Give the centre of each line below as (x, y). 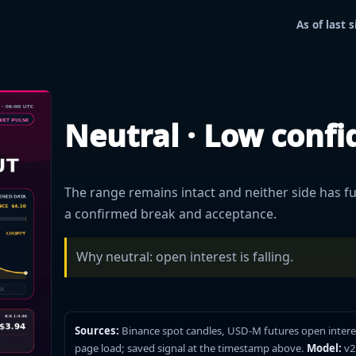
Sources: (97, 330)
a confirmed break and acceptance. (170, 213)
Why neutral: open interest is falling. (185, 257)
